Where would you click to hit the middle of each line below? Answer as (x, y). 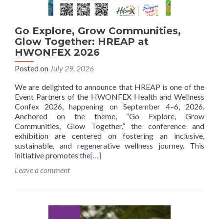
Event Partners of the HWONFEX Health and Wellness (109, 97)
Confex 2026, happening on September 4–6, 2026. (109, 106)
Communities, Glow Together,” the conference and (109, 126)
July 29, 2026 (72, 68)
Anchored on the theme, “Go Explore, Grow (109, 116)
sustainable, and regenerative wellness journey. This (109, 145)
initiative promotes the (53, 155)
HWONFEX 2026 (57, 52)
